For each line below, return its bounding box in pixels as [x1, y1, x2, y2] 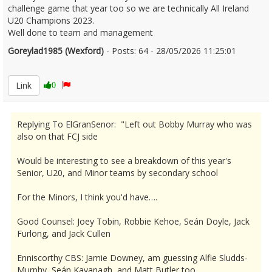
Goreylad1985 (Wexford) [8, 45, 104, 56]
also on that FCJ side [17, 131, 98, 142]
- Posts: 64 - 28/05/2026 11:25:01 [104, 45, 236, 56]
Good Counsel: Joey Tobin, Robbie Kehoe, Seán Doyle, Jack [17, 216, 250, 227]
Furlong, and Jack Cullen [17, 228, 110, 239]
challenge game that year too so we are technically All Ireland [8, 2, 249, 14]
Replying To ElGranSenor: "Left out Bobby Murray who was [17, 118, 252, 130]
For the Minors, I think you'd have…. [17, 191, 157, 203]
